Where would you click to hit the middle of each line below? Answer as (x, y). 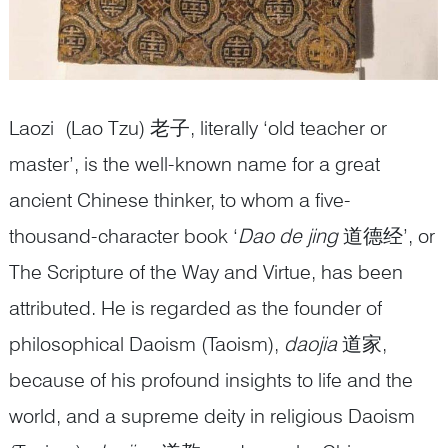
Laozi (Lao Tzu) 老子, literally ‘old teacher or (198, 127)
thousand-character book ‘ (123, 235)
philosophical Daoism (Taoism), (146, 343)
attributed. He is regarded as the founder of (195, 307)
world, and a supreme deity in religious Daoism (212, 415)
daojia (310, 343)
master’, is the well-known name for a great (194, 163)
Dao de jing (288, 235)
